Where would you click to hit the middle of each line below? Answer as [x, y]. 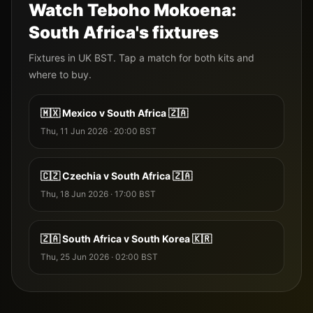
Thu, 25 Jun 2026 [75, 257]
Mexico [80, 113]
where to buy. [60, 75]
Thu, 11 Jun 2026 [74, 131]
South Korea [161, 239]
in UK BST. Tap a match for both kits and [160, 58]
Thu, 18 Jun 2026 [74, 194]
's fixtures [177, 33]
